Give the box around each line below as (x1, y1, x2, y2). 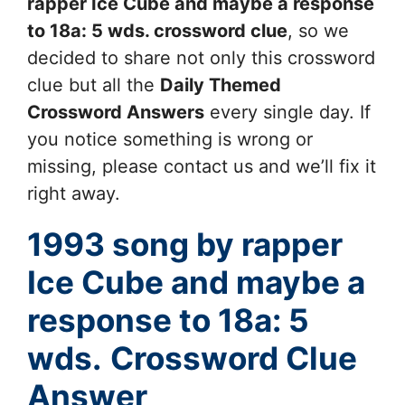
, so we (287, 19, 349, 42)
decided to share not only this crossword (27, 46, 375, 69)
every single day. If (204, 100, 371, 123)
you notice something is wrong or (27, 127, 313, 150)
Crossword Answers (27, 100, 204, 123)
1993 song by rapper (27, 224, 343, 263)
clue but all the (27, 73, 160, 96)
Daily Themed (160, 73, 281, 96)
